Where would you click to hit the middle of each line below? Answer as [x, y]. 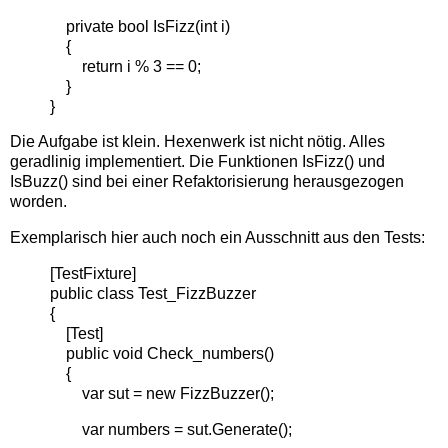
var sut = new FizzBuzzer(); [162, 393]
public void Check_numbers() [162, 353]
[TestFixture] [93, 273]
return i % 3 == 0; [125, 66]
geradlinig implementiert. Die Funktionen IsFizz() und [197, 162]
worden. [38, 202]
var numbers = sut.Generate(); [171, 429]
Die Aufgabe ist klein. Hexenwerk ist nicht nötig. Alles [197, 142]
